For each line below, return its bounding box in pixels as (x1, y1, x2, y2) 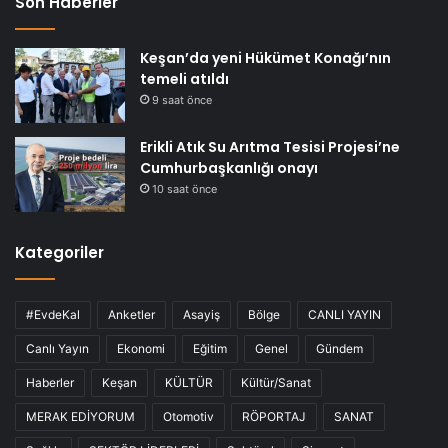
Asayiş (183, 306, 220, 322)
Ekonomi (117, 340, 165, 356)
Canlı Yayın (26, 340, 89, 356)
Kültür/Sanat (241, 374, 311, 390)
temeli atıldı (140, 68, 229, 89)
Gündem (316, 340, 363, 356)
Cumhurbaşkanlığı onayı (140, 157, 318, 178)
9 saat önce (152, 92, 212, 107)
